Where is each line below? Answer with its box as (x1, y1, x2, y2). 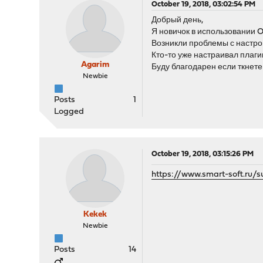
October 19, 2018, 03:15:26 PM (151, 150, 254, 158)
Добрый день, (151, 16, 204, 25)
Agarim (81, 60, 110, 69)
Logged (54, 107, 85, 116)
